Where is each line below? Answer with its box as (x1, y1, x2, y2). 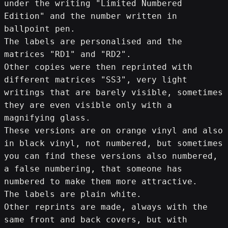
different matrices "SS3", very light (4, 74, 187, 84)
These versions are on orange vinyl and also (4, 125, 223, 135)
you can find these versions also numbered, (4, 151, 218, 161)
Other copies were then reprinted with (4, 62, 192, 72)
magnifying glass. (4, 112, 91, 123)
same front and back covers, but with (4, 214, 187, 224)
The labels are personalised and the (4, 36, 182, 46)
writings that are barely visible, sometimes (4, 87, 223, 97)
